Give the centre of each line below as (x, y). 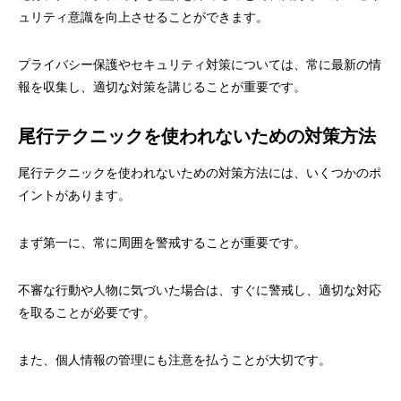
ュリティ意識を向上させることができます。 (143, 17)
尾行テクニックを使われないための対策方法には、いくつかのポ (200, 173)
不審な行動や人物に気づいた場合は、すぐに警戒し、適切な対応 (200, 290)
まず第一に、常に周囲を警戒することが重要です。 (162, 243)
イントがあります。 (74, 196)
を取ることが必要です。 (87, 313)
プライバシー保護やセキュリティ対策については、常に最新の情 (200, 65)
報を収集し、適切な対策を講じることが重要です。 (162, 87)
